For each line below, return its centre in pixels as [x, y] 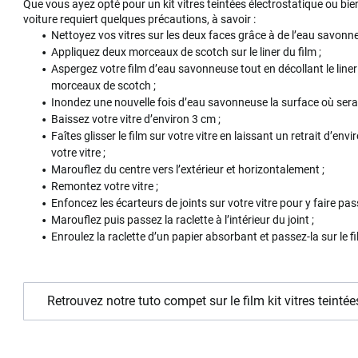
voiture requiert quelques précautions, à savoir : [141, 20]
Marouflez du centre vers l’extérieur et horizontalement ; [188, 170]
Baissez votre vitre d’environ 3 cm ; [136, 119]
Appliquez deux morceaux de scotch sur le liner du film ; [187, 52]
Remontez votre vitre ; [105, 187]
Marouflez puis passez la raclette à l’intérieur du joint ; [184, 220]
